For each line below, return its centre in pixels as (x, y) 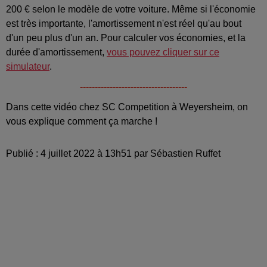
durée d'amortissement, (56, 52)
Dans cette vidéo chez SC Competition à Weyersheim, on (127, 107)
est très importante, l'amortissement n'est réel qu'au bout (124, 23)
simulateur (28, 66)
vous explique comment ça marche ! (83, 121)
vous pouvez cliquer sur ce (163, 52)
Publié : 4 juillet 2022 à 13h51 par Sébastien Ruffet (113, 153)
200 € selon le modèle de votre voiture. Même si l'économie (131, 9)
